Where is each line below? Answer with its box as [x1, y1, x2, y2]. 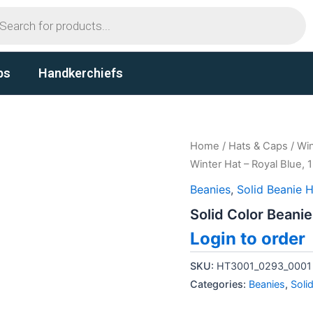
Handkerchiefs [38, 66, 123, 80]
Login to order [190, 228, 305, 249]
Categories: [190, 277, 249, 290]
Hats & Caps [228, 140, 288, 152]
